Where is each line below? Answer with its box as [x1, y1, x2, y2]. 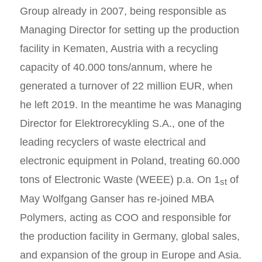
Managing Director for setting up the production [19, 24, 239, 36]
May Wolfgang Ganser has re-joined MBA [19, 193, 213, 205]
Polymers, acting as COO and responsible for [19, 212, 231, 224]
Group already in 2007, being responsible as [19, 5, 226, 18]
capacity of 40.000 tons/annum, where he [19, 61, 212, 74]
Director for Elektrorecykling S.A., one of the [19, 118, 225, 130]
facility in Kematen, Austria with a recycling [19, 43, 218, 55]
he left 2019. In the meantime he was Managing [19, 99, 242, 111]
